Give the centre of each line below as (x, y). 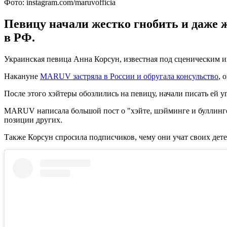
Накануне (22, 76)
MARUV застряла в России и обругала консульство (129, 76)
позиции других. (33, 120)
